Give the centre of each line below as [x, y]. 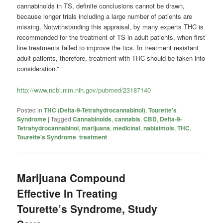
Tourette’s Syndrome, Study [87, 208]
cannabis [128, 119]
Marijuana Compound [71, 177]
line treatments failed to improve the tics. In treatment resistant [108, 48]
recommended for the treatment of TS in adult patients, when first [111, 37]
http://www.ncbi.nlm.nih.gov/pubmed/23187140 [84, 90]
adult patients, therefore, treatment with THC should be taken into [111, 58]
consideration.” [38, 69]
